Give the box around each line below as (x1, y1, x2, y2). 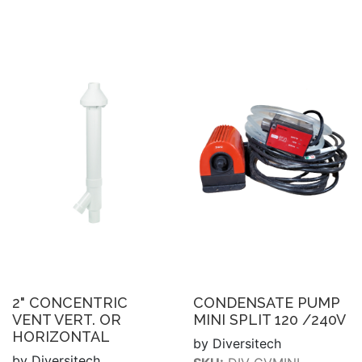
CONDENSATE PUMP (193, 293, 340, 311)
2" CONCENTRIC (12, 293, 128, 311)
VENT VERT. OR (12, 310, 121, 328)
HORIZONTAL (12, 327, 110, 345)
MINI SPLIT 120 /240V (193, 310, 346, 328)
